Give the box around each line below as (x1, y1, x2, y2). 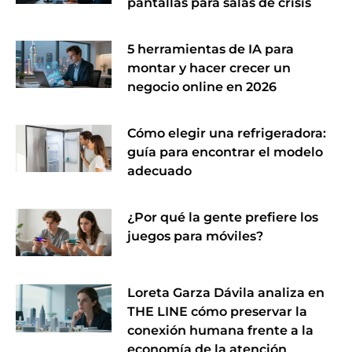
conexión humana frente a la (127, 323, 314, 339)
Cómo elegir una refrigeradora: (127, 126, 327, 141)
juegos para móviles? (127, 229, 264, 244)
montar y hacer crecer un (127, 60, 291, 76)
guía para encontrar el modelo (127, 145, 324, 160)
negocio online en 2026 (127, 79, 277, 95)
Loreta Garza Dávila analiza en (127, 285, 325, 301)
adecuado (127, 163, 192, 179)
